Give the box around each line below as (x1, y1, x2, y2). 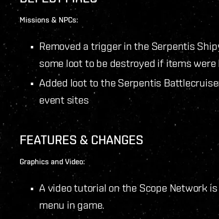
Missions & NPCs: (20, 15, 78, 24)
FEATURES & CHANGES (20, 132, 143, 147)
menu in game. (39, 198, 105, 211)
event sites (39, 93, 89, 106)
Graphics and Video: (20, 156, 85, 166)
